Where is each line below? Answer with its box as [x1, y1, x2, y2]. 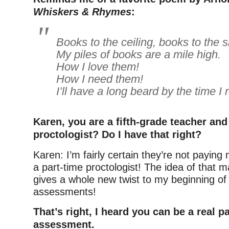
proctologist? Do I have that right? [33, 129, 201, 141]
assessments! [33, 186, 96, 198]
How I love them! [56, 60, 139, 74]
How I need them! [56, 73, 143, 86]
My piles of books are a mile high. [56, 48, 221, 61]
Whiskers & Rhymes [33, 6, 131, 18]
